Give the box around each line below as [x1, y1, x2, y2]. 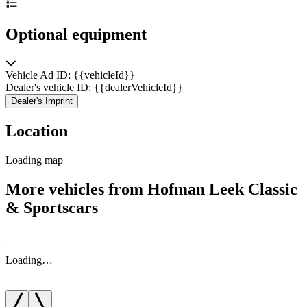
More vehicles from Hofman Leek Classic [5, 180, 297, 199]
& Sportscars [5, 199, 98, 217]
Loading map [5, 154, 63, 167]
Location [5, 122, 68, 140]
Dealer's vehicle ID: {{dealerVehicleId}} [5, 82, 183, 94]
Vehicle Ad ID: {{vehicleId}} [5, 69, 135, 82]
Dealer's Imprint [11, 96, 73, 107]
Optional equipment [5, 25, 147, 43]
